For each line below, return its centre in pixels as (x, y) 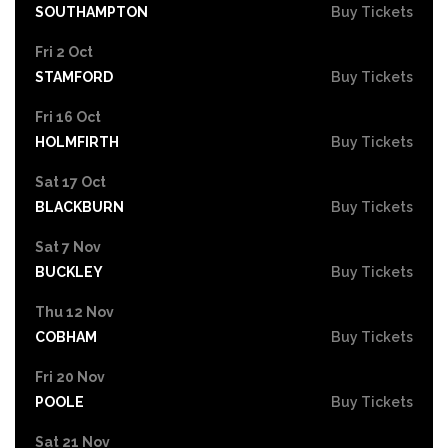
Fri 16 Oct (68, 116)
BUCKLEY (69, 271)
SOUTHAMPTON (91, 11)
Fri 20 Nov (70, 376)
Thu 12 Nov (74, 311)
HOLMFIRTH (77, 141)
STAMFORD (74, 76)
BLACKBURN (79, 206)
